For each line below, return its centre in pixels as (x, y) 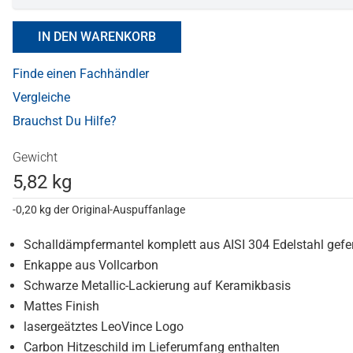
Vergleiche (41, 98)
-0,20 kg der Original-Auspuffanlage (99, 210)
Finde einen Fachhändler (81, 74)
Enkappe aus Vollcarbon (91, 266)
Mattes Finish (61, 307)
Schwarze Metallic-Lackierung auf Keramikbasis (157, 286)
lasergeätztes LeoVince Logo (104, 327)
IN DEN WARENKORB (97, 37)
